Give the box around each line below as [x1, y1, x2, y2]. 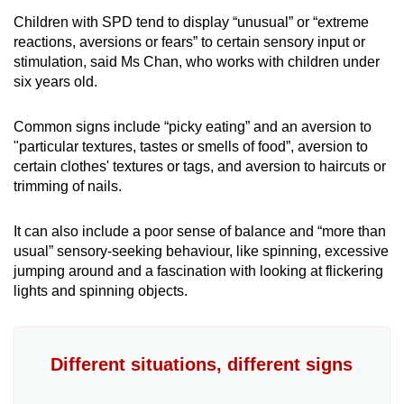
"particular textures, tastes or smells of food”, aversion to [14, 139, 368, 155]
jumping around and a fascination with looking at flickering [14, 263, 383, 280]
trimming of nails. [14, 179, 122, 195]
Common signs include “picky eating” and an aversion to [14, 119, 372, 135]
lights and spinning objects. [14, 283, 188, 299]
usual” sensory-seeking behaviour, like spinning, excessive [14, 243, 389, 260]
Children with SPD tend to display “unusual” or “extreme [14, 14, 369, 31]
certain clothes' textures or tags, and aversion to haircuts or [14, 159, 386, 175]
